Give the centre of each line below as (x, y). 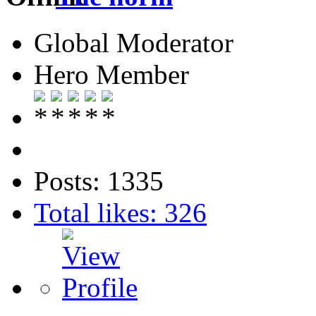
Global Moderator (134, 43)
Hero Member (111, 75)
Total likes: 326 (120, 213)
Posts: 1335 (99, 181)
